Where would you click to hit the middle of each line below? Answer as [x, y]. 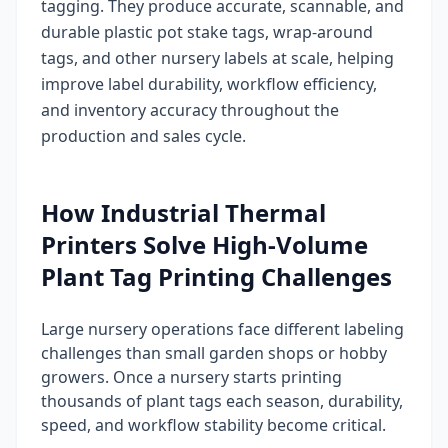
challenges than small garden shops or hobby [214, 353]
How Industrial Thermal [183, 213]
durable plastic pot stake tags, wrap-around [207, 32]
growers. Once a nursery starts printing [191, 377]
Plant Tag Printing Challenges [216, 277]
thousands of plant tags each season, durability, [222, 401]
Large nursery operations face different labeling [222, 329]
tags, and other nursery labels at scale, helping [217, 58]
